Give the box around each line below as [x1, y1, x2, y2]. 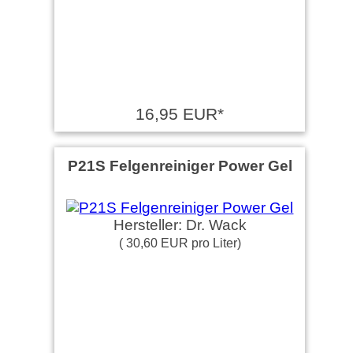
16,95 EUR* [136, 105, 225, 123]
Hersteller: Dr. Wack [113, 217, 247, 233]
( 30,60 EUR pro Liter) [118, 236, 241, 250]
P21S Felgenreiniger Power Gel [67, 157, 292, 174]
